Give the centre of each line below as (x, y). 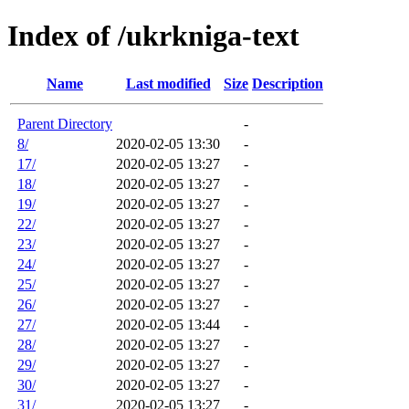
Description (288, 83)
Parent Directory (65, 123)
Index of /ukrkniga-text (153, 36)
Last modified (168, 83)
